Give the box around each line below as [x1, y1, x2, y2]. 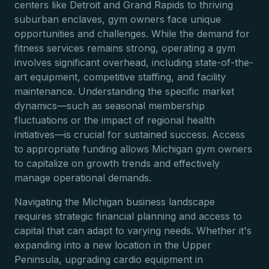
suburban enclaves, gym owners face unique [14, 13, 221, 25]
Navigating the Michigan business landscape [14, 196, 215, 208]
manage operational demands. [14, 172, 151, 184]
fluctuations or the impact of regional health [14, 114, 215, 126]
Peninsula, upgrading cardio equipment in [14, 253, 203, 265]
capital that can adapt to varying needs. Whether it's [14, 225, 252, 237]
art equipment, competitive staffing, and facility [14, 71, 226, 83]
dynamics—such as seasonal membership [14, 100, 205, 112]
